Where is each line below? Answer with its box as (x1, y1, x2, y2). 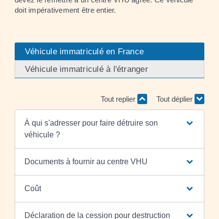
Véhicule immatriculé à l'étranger (25, 64, 148, 74)
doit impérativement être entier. (15, 5, 116, 14)
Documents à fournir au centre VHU (24, 157, 148, 166)
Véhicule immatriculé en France (25, 46, 144, 56)
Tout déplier (156, 95, 195, 103)
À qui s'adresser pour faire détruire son (24, 118, 158, 127)
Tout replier (100, 95, 137, 103)
